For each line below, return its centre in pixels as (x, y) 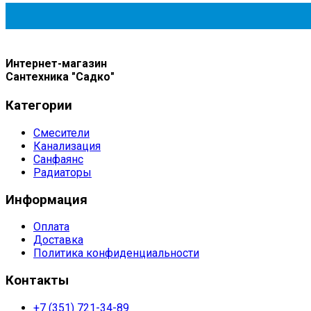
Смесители (61, 133)
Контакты (37, 281)
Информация (47, 200)
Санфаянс (58, 159)
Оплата (51, 227)
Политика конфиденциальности (116, 253)
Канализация (67, 146)
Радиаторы (62, 173)
